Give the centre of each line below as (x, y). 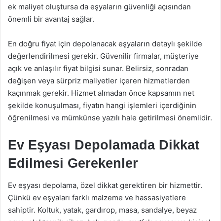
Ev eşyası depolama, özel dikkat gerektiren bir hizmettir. (105, 185)
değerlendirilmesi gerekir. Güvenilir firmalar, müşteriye (103, 56)
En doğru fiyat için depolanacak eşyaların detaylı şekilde (105, 43)
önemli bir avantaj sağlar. (51, 19)
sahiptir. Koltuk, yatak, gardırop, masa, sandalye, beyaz (102, 210)
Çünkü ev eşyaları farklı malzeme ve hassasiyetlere (97, 198)
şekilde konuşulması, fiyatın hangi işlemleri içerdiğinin (102, 105)
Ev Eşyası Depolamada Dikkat (104, 145)
